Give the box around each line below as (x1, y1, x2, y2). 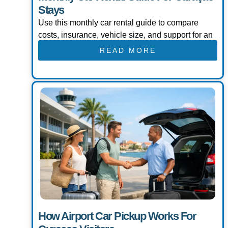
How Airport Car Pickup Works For (38, 210, 196, 223)
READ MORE (99, 46, 156, 55)
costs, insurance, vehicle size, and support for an (38, 31, 213, 40)
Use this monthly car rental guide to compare (38, 18, 198, 27)
